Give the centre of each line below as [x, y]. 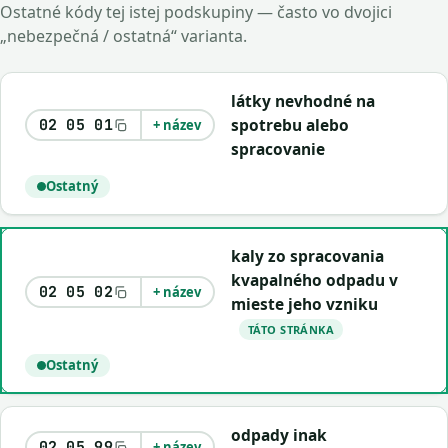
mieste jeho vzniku [304, 304]
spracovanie [277, 149]
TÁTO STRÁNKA [291, 330]
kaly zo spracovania [307, 256]
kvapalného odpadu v [314, 280]
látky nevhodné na [302, 101]
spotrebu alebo [289, 125]
